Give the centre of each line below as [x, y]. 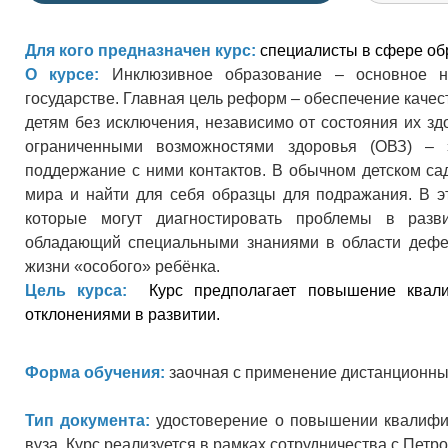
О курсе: [62, 74]
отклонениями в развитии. [124, 314]
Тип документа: [91, 420]
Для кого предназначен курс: [140, 50]
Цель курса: [76, 290]
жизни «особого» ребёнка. [122, 266]
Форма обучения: [95, 372]
